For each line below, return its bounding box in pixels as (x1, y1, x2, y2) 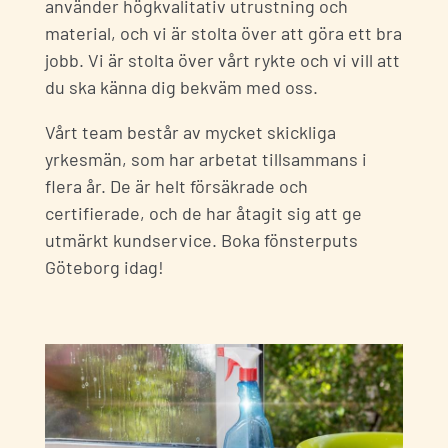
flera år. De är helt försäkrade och (45, 175, 308, 198)
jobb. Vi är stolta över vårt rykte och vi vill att (45, 49, 400, 72)
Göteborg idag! (45, 256, 164, 279)
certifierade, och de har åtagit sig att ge (45, 202, 362, 225)
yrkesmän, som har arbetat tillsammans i (45, 148, 367, 171)
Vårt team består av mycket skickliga (45, 121, 336, 144)
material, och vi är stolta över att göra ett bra (45, 22, 402, 45)
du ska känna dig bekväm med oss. (45, 76, 318, 99)
